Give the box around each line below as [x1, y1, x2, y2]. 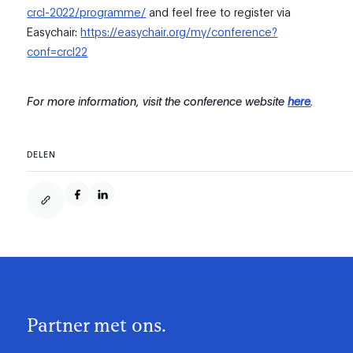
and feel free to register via [146, 4, 292, 20]
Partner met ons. [27, 314, 167, 337]
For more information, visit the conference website [27, 93, 288, 110]
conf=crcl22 [27, 43, 88, 60]
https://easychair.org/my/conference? [80, 24, 278, 40]
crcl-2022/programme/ [27, 4, 147, 20]
